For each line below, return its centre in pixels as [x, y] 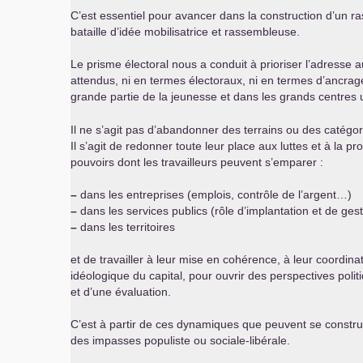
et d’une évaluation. [121, 292]
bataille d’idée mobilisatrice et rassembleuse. [185, 32]
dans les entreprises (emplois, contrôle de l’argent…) [214, 194]
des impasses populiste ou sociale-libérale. [180, 340]
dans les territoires [126, 227]
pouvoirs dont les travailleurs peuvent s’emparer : [197, 162]
